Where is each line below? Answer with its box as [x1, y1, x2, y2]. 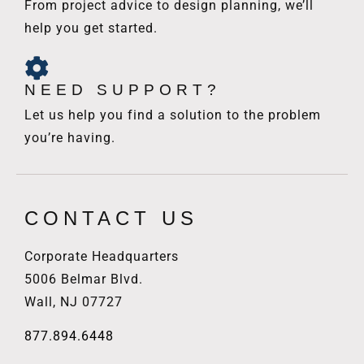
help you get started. [24, 19, 158, 36]
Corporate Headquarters [24, 248, 179, 264]
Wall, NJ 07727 [24, 293, 123, 310]
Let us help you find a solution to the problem [24, 106, 321, 123]
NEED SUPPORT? [24, 80, 221, 98]
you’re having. [24, 129, 115, 145]
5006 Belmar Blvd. [24, 271, 143, 287]
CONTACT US [24, 206, 198, 229]
